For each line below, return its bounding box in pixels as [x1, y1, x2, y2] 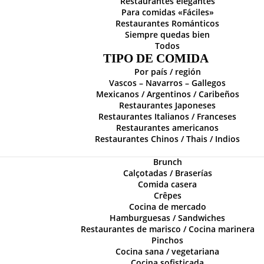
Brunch [153, 156, 182, 167]
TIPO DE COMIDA [103, 51, 209, 65]
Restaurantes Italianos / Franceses [98, 111, 236, 122]
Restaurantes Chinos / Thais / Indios [95, 133, 240, 144]
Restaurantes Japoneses [119, 100, 216, 111]
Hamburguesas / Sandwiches [110, 212, 225, 223]
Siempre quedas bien [125, 29, 210, 40]
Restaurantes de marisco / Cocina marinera [80, 223, 255, 235]
